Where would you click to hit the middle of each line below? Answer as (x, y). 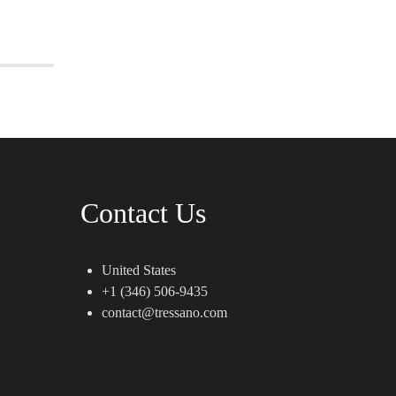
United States (139, 270)
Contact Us (143, 213)
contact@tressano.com (164, 313)
